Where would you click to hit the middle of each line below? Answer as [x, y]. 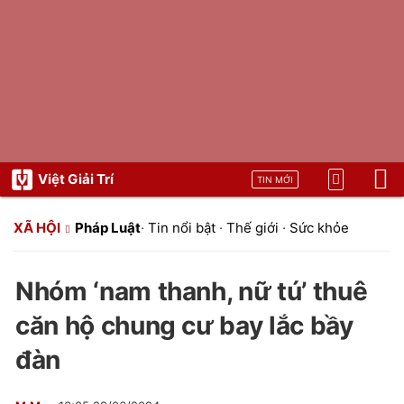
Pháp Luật [108, 228]
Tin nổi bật [182, 228]
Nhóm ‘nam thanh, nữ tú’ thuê [192, 291]
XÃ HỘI [37, 228]
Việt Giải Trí [76, 179]
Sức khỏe [319, 228]
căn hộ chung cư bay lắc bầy [184, 326]
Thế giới [252, 228]
